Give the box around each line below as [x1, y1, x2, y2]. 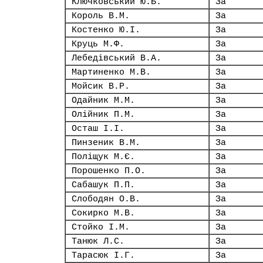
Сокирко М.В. [72, 208, 135, 218]
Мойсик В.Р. [72, 82, 130, 91]
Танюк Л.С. [72, 237, 124, 246]
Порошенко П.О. [72, 166, 146, 176]
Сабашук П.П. [72, 180, 135, 190]
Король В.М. [72, 11, 130, 21]
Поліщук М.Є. [72, 152, 135, 161]
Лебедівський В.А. [72, 53, 161, 63]
